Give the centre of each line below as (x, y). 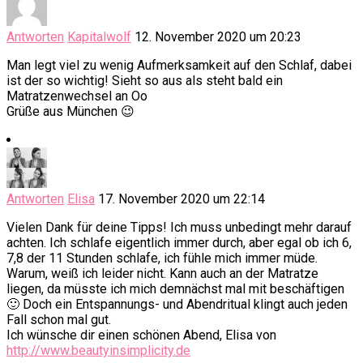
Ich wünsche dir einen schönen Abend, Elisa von (141, 335)
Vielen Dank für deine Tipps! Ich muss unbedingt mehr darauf (179, 227)
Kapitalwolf (99, 37)
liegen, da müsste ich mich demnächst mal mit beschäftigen (175, 289)
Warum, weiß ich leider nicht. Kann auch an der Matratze (162, 273)
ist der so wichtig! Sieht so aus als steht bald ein (145, 81)
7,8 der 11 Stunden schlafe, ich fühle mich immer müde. (162, 258)
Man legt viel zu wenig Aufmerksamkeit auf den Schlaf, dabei (179, 65)
